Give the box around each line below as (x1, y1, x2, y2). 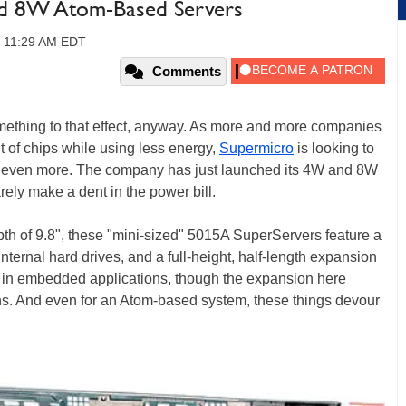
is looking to (294, 140, 374, 156)
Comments (152, 63, 221, 79)
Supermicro (219, 140, 294, 156)
